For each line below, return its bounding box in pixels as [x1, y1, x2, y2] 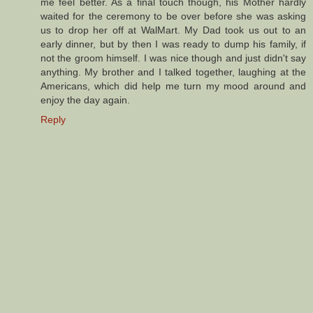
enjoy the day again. [41, 94, 130, 105]
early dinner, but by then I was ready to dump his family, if [41, 38, 306, 50]
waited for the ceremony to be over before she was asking [41, 10, 306, 22]
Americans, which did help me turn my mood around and [41, 80, 306, 92]
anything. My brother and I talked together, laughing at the [41, 66, 306, 78]
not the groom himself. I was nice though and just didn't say [41, 52, 306, 64]
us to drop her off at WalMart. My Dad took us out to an [41, 24, 306, 36]
